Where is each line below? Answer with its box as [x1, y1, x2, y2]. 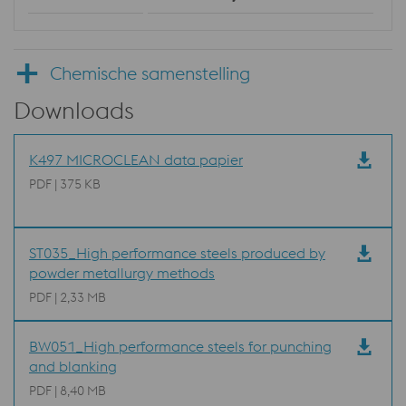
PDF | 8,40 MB [29, 382, 106, 399]
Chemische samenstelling [50, 62, 250, 84]
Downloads [14, 95, 134, 125]
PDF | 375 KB [29, 176, 101, 192]
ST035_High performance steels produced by [29, 244, 325, 262]
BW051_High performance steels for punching [29, 337, 332, 355]
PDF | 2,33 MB [29, 289, 106, 305]
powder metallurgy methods [29, 264, 215, 282]
